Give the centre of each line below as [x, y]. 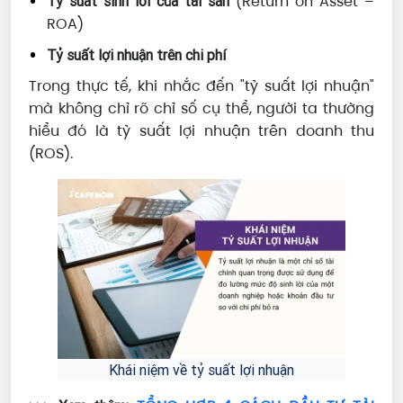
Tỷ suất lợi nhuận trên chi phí [136, 55]
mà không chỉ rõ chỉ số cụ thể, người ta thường [201, 109]
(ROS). [51, 154]
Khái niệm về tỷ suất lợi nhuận [201, 370]
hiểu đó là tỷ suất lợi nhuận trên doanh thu [201, 131]
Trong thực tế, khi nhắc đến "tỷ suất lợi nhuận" [201, 86]
